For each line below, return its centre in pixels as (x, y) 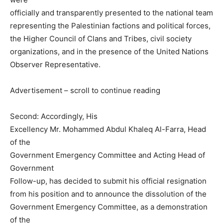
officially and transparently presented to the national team (111, 13)
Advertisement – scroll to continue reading (85, 91)
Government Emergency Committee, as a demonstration (109, 207)
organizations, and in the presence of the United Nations (109, 52)
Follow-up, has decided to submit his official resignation (108, 181)
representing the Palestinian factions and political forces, (110, 26)
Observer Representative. (55, 65)
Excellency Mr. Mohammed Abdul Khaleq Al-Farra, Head (108, 129)
